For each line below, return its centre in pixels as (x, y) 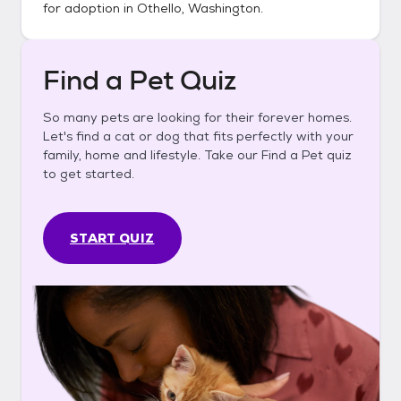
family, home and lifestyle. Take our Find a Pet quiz (197, 155)
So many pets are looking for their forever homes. (197, 117)
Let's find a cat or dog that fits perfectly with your (198, 136)
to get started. (89, 174)
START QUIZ (112, 238)
